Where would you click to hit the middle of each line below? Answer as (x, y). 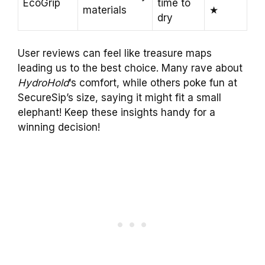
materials (105, 10)
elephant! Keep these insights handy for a (117, 112)
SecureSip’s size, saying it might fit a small (119, 97)
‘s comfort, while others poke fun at (153, 83)
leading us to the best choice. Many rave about (130, 68)
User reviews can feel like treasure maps (115, 53)
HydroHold (43, 83)
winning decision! (59, 127)
